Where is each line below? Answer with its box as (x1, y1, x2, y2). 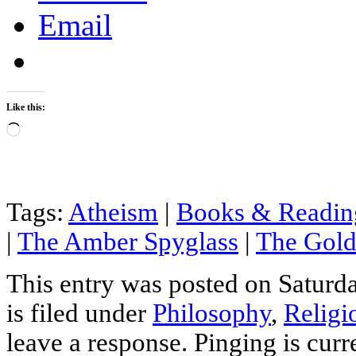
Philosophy (153, 298, 271, 327)
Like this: (6, 101, 45, 113)
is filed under (6, 298, 153, 327)
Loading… (20, 121, 75, 135)
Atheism (68, 197, 158, 226)
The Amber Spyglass (17, 226, 238, 256)
